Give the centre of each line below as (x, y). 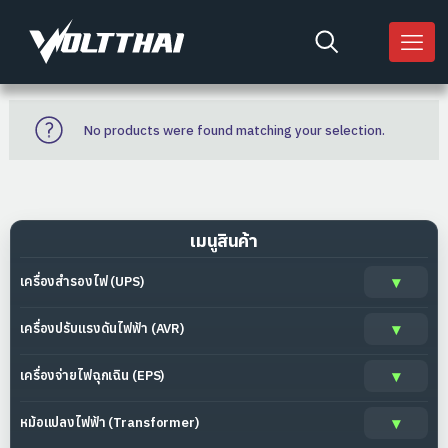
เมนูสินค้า (224, 241)
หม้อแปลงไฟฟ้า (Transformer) (109, 423)
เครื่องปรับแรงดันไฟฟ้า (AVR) (102, 329)
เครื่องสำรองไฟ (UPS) (82, 282)
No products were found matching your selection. (234, 130)
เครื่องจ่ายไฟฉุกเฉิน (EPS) (92, 376)
